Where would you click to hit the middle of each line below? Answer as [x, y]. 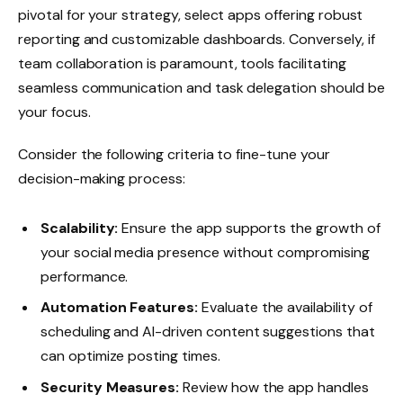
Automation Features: [120, 308]
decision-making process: [102, 179]
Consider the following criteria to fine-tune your [174, 155]
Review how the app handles [274, 387]
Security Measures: [110, 387]
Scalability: [80, 228]
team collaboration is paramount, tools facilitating [182, 63]
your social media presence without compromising [205, 253]
